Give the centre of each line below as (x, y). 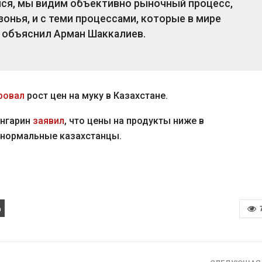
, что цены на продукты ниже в (134, 121)
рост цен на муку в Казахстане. (96, 96)
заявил (49, 121)
